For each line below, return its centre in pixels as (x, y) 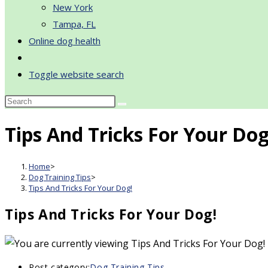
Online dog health (65, 41)
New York (73, 7)
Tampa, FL (74, 24)
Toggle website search (76, 74)
